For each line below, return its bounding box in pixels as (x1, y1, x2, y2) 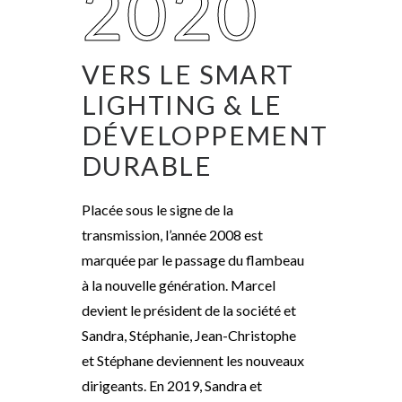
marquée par (82, 251, 162, 268)
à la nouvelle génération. (82, 276, 228, 293)
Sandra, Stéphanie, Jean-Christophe (82, 327, 296, 344)
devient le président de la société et (82, 301, 296, 319)
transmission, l (82, 226, 169, 243)
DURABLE (82, 150, 213, 181)
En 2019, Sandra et (146, 377, 262, 394)
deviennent (156, 352, 223, 369)
